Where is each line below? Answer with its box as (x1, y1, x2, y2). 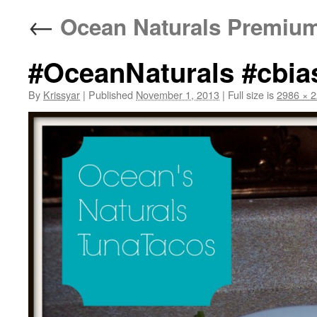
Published (88, 87, 133, 102)
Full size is (225, 87, 277, 102)
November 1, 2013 (136, 87, 219, 102)
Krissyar (43, 87, 80, 102)
